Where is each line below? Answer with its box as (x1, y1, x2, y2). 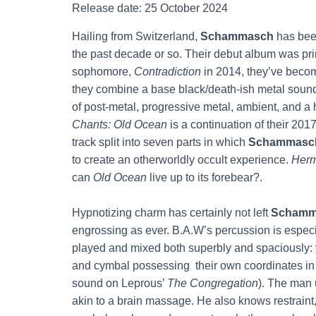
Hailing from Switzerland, (72, 30, 200, 42)
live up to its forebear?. (147, 171, 262, 183)
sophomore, (72, 65, 134, 78)
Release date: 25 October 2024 (72, 1, 228, 14)
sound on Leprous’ (72, 276, 167, 289)
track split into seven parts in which (72, 135, 248, 148)
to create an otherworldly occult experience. (72, 153, 291, 166)
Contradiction (134, 65, 201, 78)
